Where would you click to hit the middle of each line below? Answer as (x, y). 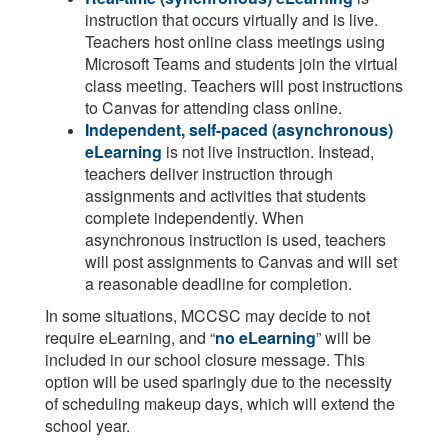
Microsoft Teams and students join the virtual (241, 63)
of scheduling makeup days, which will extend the (220, 403)
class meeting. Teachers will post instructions (244, 85)
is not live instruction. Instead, (268, 151)
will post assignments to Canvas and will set (241, 261)
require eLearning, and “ (130, 337)
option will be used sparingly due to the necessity (218, 381)
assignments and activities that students (225, 195)
